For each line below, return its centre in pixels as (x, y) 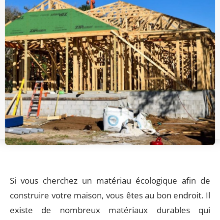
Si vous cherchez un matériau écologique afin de (110, 180)
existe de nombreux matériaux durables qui (110, 210)
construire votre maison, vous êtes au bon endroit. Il (110, 195)
